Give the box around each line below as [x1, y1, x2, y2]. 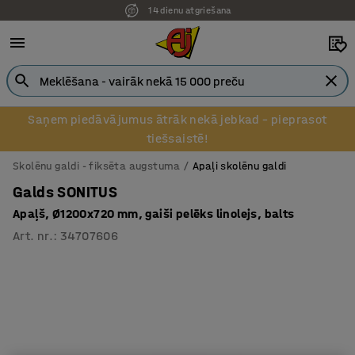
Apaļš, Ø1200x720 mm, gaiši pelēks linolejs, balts [13, 206, 295, 221]
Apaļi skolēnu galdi [193, 159, 287, 173]
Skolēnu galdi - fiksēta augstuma [13, 159, 181, 173]
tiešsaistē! [146, 131, 209, 146]
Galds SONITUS [13, 183, 118, 201]
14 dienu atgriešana [149, 2, 229, 13]
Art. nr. [13, 228, 54, 243]
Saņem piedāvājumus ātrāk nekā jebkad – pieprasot [28, 112, 327, 127]
